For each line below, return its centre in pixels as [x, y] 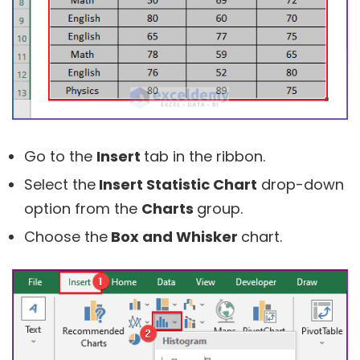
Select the [60, 185]
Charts [169, 209]
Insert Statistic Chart [176, 185]
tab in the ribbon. [205, 157]
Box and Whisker [174, 237]
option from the [83, 209]
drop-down [301, 185]
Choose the [66, 237]
